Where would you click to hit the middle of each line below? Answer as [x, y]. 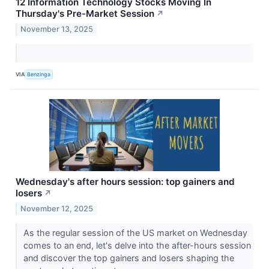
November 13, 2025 [57, 29]
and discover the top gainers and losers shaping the [128, 258]
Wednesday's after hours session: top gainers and [125, 181]
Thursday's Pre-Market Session [85, 13]
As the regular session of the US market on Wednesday [135, 232]
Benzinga [39, 74]
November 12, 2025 [57, 208]
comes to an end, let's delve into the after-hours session [137, 245]
